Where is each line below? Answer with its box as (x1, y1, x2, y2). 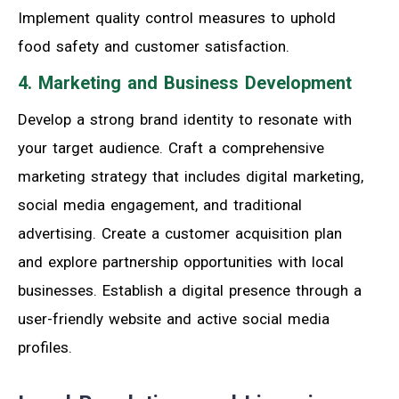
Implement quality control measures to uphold (18, 8, 336, 27)
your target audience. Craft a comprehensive (18, 138, 324, 157)
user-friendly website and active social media (18, 309, 330, 328)
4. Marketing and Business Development (18, 71, 352, 94)
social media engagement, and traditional (18, 195, 302, 214)
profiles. (18, 338, 72, 356)
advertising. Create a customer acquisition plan (18, 224, 342, 242)
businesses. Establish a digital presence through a (18, 281, 362, 299)
